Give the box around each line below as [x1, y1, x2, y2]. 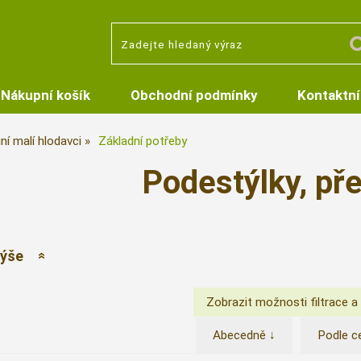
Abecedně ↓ [213, 327, 276, 342]
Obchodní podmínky [130, 87, 257, 103]
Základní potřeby [98, 134, 187, 149]
